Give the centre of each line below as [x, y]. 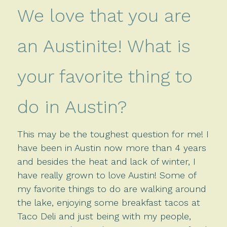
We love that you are [104, 15]
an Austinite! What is [104, 46]
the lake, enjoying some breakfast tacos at [108, 202]
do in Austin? [72, 107]
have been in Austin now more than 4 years [111, 147]
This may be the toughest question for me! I [113, 134]
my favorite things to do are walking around [111, 188]
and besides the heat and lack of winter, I [106, 161]
